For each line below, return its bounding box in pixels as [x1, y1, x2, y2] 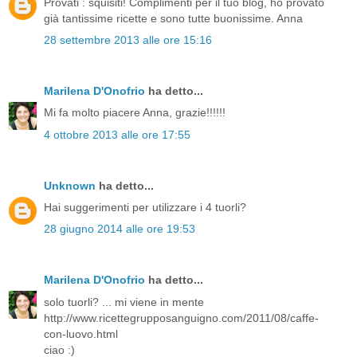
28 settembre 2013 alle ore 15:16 [44, 33, 212, 47]
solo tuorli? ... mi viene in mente [44, 295, 204, 308]
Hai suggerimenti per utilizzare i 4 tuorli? [44, 200, 246, 214]
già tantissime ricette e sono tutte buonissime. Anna [44, 11, 303, 25]
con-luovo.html [44, 327, 118, 340]
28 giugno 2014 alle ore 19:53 [44, 222, 195, 236]
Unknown [44, 178, 96, 192]
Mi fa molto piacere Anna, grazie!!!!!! [44, 106, 226, 120]
